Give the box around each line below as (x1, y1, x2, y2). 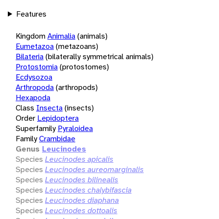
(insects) (65, 102, 94, 113)
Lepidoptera (37, 112, 79, 123)
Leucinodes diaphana (45, 195, 119, 205)
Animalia (47, 30, 75, 41)
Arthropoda (16, 82, 54, 92)
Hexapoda (16, 92, 50, 103)
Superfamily (16, 123, 56, 133)
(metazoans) (56, 41, 98, 51)
